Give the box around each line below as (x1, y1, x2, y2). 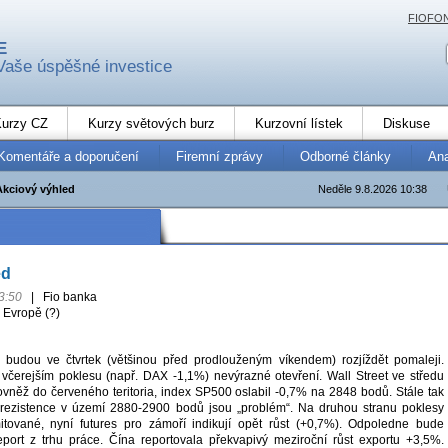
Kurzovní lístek (255, 115, 343, 131)
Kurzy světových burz (88, 115, 215, 131)
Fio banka (39, 290, 97, 305)
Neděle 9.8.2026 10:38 (317, 182, 427, 195)
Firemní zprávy (176, 148, 263, 164)
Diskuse (383, 115, 430, 131)
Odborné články (300, 148, 391, 164)
